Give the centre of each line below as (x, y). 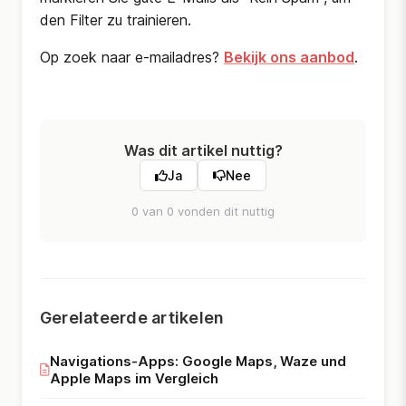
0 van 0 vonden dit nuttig (203, 211)
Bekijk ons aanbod (289, 57)
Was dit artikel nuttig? (203, 150)
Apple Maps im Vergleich (134, 378)
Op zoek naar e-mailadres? (132, 57)
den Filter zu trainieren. (116, 20)
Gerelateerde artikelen (132, 318)
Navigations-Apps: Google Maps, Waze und (198, 361)
